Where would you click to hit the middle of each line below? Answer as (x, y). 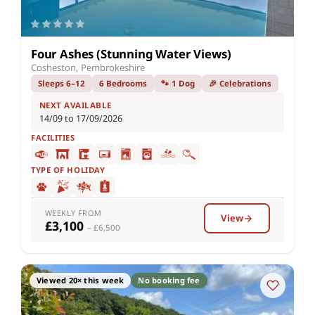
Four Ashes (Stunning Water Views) (131, 54)
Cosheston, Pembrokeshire (88, 68)
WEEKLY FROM (73, 213)
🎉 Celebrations (240, 84)
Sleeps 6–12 (62, 84)
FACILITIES (53, 138)
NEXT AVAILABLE (76, 105)
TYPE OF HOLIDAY (68, 170)
